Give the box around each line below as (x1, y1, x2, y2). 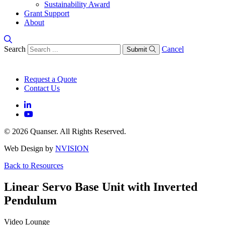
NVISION (55, 144, 89, 153)
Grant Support (24, 9, 69, 18)
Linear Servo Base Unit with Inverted (4, 180, 197, 193)
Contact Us (24, 84, 60, 92)
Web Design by (4, 144, 55, 153)
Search (4, 45, 26, 53)
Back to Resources (4, 161, 63, 170)
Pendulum (4, 193, 57, 207)
